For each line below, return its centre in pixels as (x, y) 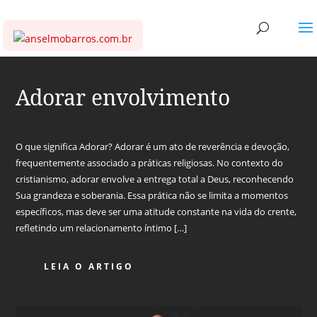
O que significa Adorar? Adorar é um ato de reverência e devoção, (153, 146)
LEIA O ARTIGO (89, 266)
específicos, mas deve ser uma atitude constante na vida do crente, (156, 212)
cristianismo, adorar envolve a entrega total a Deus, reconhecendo (155, 179)
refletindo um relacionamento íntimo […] (102, 228)
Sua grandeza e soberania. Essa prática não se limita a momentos (152, 195)
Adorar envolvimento (123, 97)
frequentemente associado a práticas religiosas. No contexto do (150, 163)
